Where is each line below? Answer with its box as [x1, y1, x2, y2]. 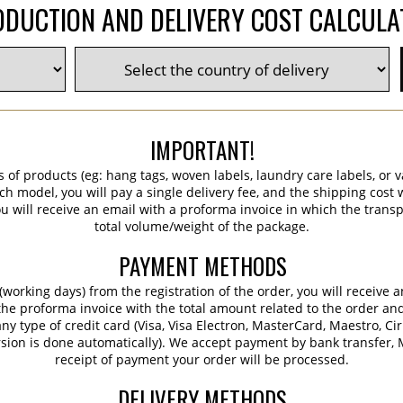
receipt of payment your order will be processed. [55, 351, 350, 368]
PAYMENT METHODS [118, 249, 287, 282]
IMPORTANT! [150, 133, 255, 166]
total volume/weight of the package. [94, 218, 310, 235]
